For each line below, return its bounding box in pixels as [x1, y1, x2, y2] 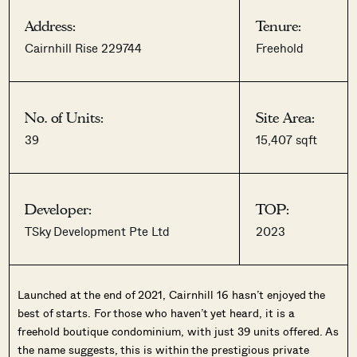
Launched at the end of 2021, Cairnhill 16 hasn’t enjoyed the [18, 285, 326, 303]
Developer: [25, 200, 92, 218]
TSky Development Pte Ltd [25, 222, 171, 240]
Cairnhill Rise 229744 [25, 38, 143, 57]
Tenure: [256, 17, 302, 35]
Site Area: [256, 108, 316, 127]
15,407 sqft [256, 130, 318, 148]
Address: [25, 17, 76, 35]
